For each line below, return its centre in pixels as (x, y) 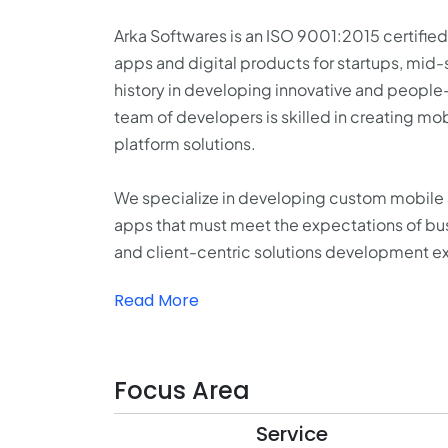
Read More (156, 300)
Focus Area (182, 390)
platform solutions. (185, 143)
